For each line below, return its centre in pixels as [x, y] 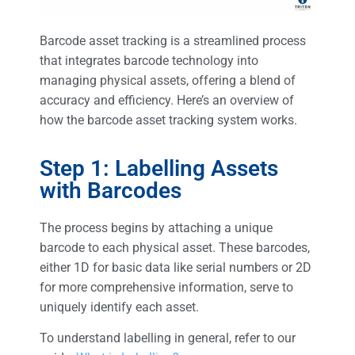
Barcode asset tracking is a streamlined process [173, 41]
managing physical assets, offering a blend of [168, 81]
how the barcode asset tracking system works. [170, 120]
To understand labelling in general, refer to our [168, 338]
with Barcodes [111, 190]
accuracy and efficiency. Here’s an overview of [167, 101]
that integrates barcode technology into [149, 61]
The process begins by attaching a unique [156, 227]
